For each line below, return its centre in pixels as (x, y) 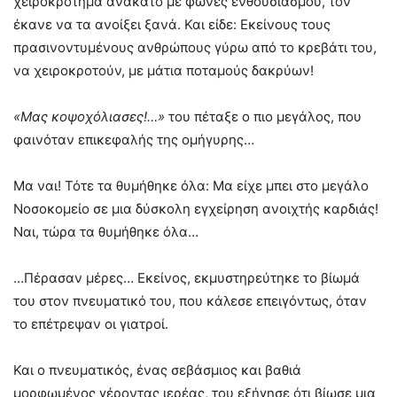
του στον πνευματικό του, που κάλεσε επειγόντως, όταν (190, 301)
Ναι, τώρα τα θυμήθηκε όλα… (106, 232)
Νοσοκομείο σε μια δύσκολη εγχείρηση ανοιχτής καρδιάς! (196, 209)
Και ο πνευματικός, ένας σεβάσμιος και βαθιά (157, 370)
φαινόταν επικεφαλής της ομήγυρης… (134, 140)
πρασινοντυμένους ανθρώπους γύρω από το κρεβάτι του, (195, 48)
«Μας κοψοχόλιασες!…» (89, 117)
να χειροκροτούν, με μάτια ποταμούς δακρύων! (163, 71)
